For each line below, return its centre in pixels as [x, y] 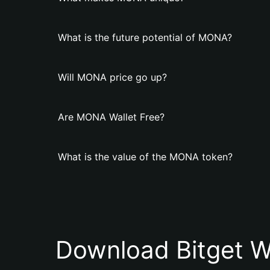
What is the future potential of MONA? [145, 37]
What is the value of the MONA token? [145, 157]
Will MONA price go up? [112, 77]
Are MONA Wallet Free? [111, 117]
